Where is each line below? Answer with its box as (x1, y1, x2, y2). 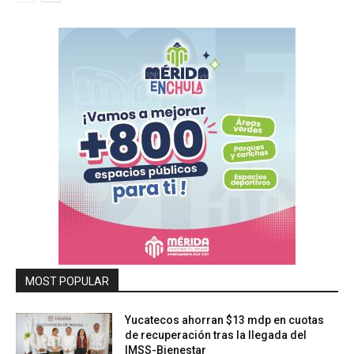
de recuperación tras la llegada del (125, 328, 307, 341)
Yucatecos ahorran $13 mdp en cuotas (125, 313, 325, 326)
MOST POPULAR (25, 274, 109, 288)
